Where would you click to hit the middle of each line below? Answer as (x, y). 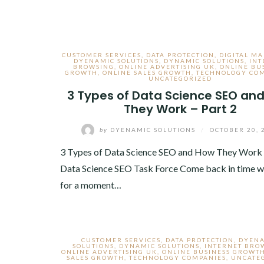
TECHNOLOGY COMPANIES (177, 258)
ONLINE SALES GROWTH (147, 72)
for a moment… (91, 185)
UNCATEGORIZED (181, 78)
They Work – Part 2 (181, 109)
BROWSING (93, 67)
